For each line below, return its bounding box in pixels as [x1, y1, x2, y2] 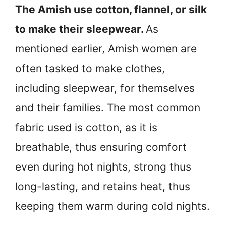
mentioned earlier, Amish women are [15, 42, 197, 55]
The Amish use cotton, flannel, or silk [15, 3, 207, 16]
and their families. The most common [15, 101, 200, 114]
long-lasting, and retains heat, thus [15, 180, 190, 193]
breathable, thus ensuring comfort [15, 140, 187, 153]
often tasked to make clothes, [15, 62, 165, 75]
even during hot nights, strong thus [15, 160, 191, 173]
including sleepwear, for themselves [15, 81, 195, 94]
